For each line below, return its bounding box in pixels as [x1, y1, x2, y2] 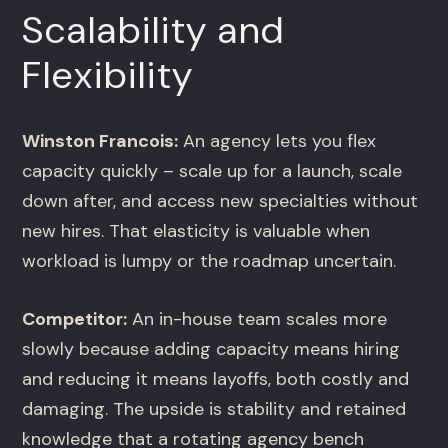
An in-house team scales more [127, 307, 388, 332]
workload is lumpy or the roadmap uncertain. [22, 249, 397, 274]
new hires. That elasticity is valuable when [22, 219, 371, 244]
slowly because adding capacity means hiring [22, 337, 401, 362]
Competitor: [22, 307, 128, 332]
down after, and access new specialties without [22, 189, 419, 214]
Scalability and [22, 5, 285, 56]
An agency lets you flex [178, 129, 377, 154]
